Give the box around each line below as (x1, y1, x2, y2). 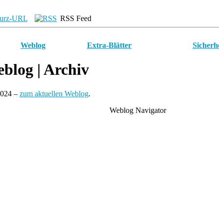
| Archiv (33, 61, 89, 79)
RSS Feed (58, 14, 91, 22)
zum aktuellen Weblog (20, 89, 88, 98)
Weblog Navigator (109, 106, 168, 114)
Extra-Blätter (87, 41, 131, 49)
